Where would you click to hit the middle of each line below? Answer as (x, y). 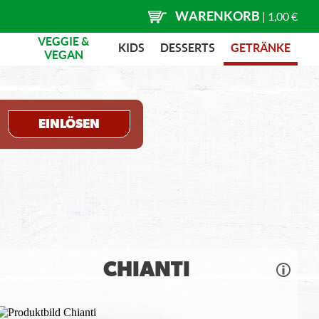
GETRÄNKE (261, 47)
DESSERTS (188, 47)
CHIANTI (147, 270)
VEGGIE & (64, 41)
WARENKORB (218, 16)
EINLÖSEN (69, 124)
